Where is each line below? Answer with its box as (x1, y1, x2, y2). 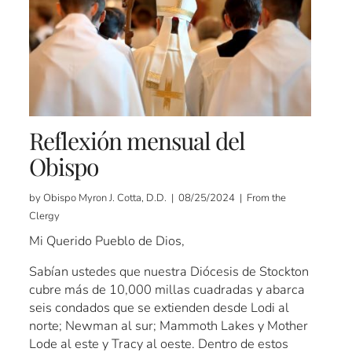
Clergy (29, 209, 60, 224)
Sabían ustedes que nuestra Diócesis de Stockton (29, 262, 310, 281)
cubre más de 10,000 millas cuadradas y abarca (29, 280, 306, 299)
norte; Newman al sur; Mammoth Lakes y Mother (29, 317, 309, 335)
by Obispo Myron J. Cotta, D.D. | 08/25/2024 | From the (29, 191, 287, 206)
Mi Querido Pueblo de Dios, (29, 232, 185, 251)
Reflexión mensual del (29, 125, 246, 157)
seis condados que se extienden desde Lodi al (29, 299, 290, 317)
